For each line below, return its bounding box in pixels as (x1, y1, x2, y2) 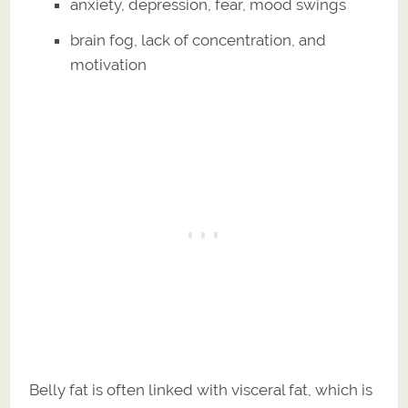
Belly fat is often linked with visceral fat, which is (29, 380, 373, 399)
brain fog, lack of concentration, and (70, 30, 327, 49)
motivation (70, 55, 148, 74)
